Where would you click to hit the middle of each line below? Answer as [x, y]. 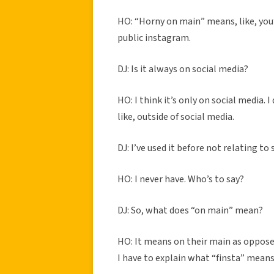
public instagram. [154, 38]
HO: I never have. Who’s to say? [181, 179]
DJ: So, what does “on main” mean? [190, 210]
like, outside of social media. [176, 117]
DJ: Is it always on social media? [183, 69]
